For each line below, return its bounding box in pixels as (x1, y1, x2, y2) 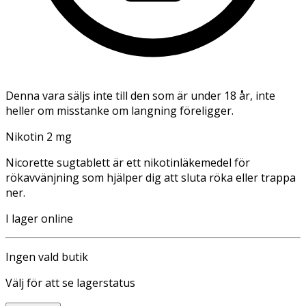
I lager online (5, 210, 73, 226)
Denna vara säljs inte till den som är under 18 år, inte (5, 87, 275, 103)
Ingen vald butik (5, 249, 88, 264)
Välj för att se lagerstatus (5, 275, 135, 290)
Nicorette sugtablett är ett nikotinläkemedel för (5, 154, 250, 170)
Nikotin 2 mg (5, 128, 72, 144)
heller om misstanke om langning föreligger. (5, 102, 234, 118)
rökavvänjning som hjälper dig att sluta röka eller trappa (5, 169, 296, 185)
